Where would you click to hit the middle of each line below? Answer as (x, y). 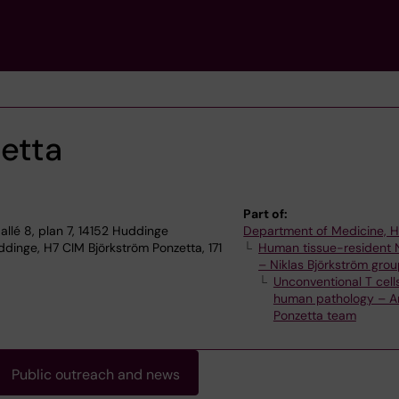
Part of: (266, 214)
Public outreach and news (96, 375)
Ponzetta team (314, 315)
